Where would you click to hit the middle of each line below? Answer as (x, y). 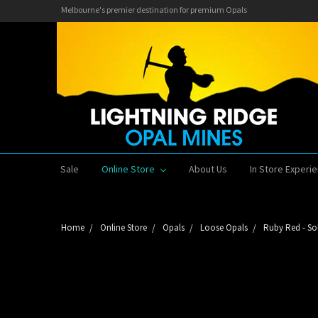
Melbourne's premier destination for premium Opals (154, 10)
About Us (208, 169)
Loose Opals (224, 227)
